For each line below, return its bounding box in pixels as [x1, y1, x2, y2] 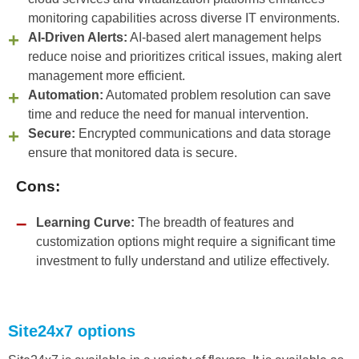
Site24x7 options [8, 322, 135, 341]
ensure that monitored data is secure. [28, 146, 237, 160]
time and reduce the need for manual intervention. [28, 107, 309, 122]
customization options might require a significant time [36, 235, 336, 249]
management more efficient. [28, 69, 185, 83]
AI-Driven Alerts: [28, 30, 127, 45]
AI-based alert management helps [127, 30, 321, 45]
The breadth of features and [135, 216, 294, 230]
